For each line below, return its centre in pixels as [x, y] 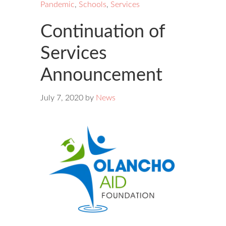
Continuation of [103, 32]
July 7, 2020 [62, 98]
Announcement [101, 75]
